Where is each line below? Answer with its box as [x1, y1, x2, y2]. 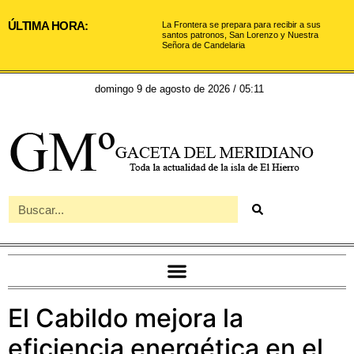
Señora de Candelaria [162, 40, 246, 50]
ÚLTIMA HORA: [8, 19, 88, 32]
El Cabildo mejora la [8, 303, 243, 333]
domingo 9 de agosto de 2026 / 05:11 [94, 83, 264, 95]
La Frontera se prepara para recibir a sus [162, 20, 322, 29]
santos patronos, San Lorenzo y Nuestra [162, 30, 319, 40]
